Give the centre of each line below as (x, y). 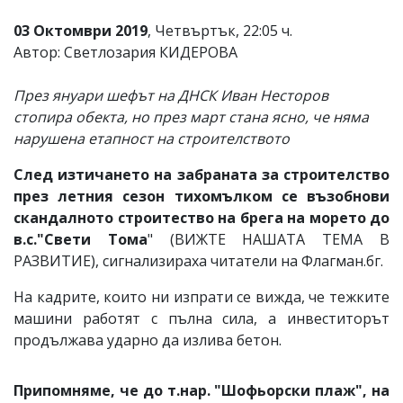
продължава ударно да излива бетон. (148, 340)
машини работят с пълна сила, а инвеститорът (201, 318)
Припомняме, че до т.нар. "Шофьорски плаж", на (201, 390)
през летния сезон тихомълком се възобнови (201, 196)
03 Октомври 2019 (81, 30)
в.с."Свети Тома (81, 239)
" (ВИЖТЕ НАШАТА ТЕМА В (269, 239)
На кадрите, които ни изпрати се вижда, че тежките (201, 296)
